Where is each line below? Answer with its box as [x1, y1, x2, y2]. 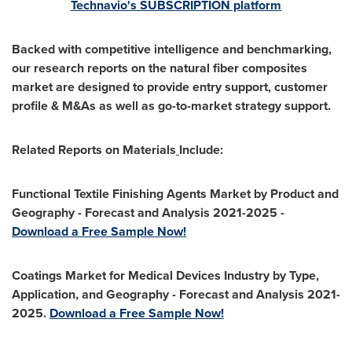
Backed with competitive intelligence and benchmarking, [12, 39, 332, 58]
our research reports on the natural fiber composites [12, 58, 307, 77]
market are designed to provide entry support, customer [12, 77, 328, 96]
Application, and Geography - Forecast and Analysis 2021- [12, 284, 340, 303]
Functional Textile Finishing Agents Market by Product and [12, 184, 339, 203]
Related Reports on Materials [12, 140, 176, 159]
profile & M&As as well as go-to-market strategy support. [12, 96, 331, 115]
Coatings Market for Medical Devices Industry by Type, [12, 266, 319, 284]
